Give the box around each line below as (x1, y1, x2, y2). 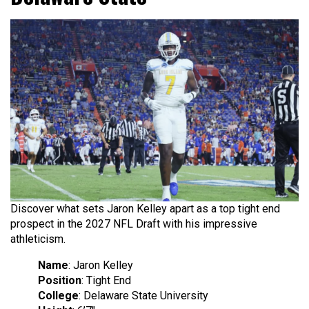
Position (38, 274, 81, 288)
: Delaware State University (79, 289, 208, 303)
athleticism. (10, 232, 66, 246)
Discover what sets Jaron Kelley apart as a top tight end (10, 202, 280, 216)
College (38, 289, 79, 303)
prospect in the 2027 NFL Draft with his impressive (10, 217, 257, 231)
